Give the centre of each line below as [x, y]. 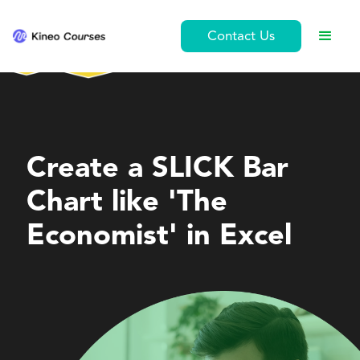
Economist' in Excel [160, 237]
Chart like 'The [127, 203]
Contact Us [241, 37]
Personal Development [93, 121]
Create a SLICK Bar [158, 170]
